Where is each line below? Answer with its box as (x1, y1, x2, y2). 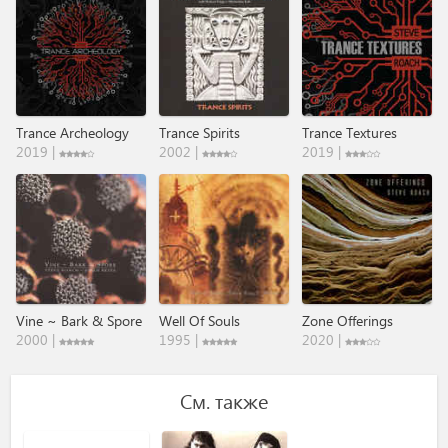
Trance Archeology (15, 122, 129, 142)
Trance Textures (302, 122, 398, 142)
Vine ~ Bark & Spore (15, 310, 142, 330)
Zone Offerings (302, 310, 394, 330)
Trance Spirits (158, 122, 240, 142)
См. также (180, 386, 268, 415)
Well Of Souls (158, 310, 240, 330)
